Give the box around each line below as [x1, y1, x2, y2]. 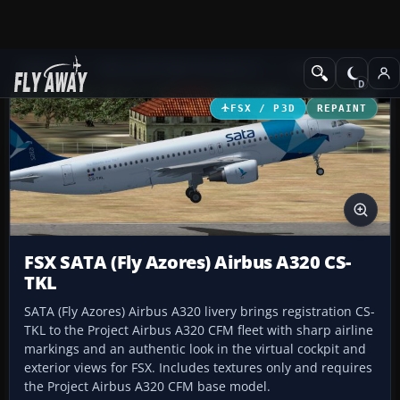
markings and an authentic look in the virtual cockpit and [24, 340, 366, 358]
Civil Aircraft [288, 60, 362, 77]
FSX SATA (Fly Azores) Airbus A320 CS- [24, 250, 351, 275]
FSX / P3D [230, 102, 296, 113]
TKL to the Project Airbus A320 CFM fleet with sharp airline [24, 321, 373, 339]
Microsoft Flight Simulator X [100, 60, 260, 77]
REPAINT [316, 102, 367, 113]
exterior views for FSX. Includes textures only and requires [24, 359, 372, 377]
